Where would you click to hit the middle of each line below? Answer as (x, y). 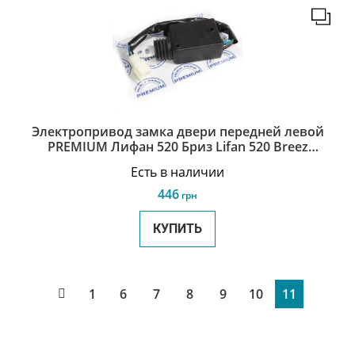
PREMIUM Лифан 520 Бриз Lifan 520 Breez (177, 147)
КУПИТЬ (177, 229)
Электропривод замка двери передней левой (177, 132)
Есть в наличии (177, 172)
